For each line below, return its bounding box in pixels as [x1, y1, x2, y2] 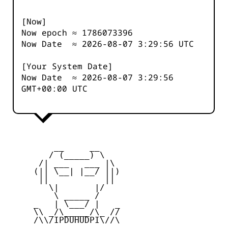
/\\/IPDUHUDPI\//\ [8, 215, 120, 225]
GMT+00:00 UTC [21, 83, 88, 95]
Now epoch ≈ [21, 27, 82, 39]
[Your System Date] [21, 61, 113, 72]
